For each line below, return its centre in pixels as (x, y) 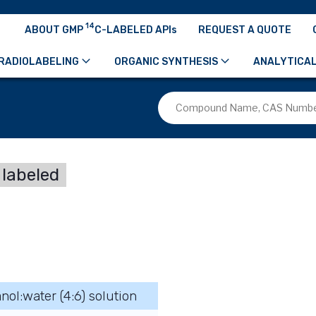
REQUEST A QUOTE (245, 30)
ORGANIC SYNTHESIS (166, 61)
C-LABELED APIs (136, 30)
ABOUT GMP (55, 30)
